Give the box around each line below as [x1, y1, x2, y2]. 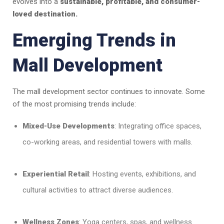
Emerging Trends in [12, 30, 176, 51]
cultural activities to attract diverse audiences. [22, 185, 173, 195]
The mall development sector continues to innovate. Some [12, 87, 205, 96]
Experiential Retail [22, 169, 89, 179]
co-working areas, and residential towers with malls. [22, 137, 192, 147]
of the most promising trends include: [12, 99, 136, 109]
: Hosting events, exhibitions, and [89, 169, 196, 179]
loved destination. [12, 9, 77, 19]
